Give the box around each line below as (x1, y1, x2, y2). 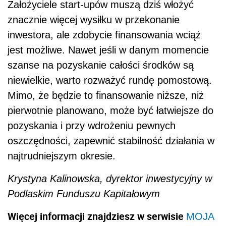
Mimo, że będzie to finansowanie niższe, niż (8, 89, 204, 101)
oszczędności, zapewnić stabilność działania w (8, 135, 214, 146)
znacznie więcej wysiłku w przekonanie (8, 14, 180, 25)
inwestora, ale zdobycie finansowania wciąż (8, 29, 201, 40)
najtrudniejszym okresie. (8, 150, 122, 161)
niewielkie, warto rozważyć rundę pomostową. (8, 74, 212, 86)
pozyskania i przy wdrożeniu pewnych (8, 120, 176, 131)
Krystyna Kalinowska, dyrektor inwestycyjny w (8, 173, 212, 184)
